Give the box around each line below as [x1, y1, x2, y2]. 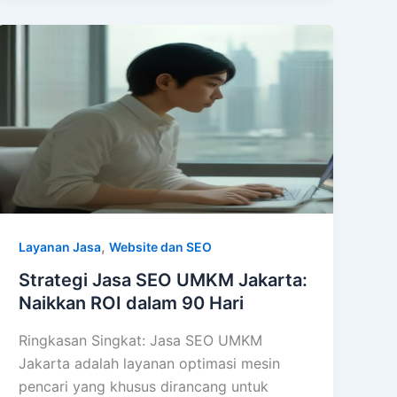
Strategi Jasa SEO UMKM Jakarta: [19, 269, 308, 292]
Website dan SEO [109, 238, 213, 254]
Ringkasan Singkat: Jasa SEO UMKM [19, 331, 263, 349]
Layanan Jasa [19, 238, 102, 254]
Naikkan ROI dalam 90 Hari [19, 292, 245, 315]
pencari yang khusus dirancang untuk [19, 377, 269, 395]
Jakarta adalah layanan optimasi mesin [19, 354, 281, 372]
